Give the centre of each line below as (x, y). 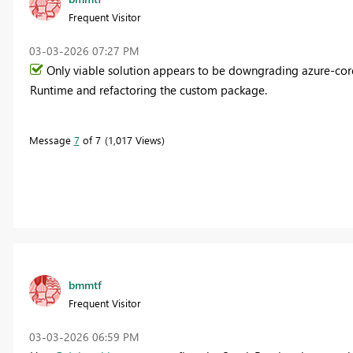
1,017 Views (134, 139)
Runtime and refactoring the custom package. (148, 89)
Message (51, 139)
